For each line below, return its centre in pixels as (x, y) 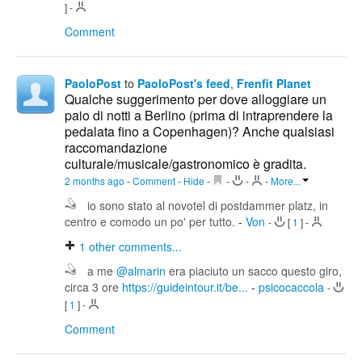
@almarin (141, 271)
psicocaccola (293, 287)
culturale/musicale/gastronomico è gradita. (185, 164)
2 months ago (96, 181)
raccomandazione (116, 148)
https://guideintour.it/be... (187, 287)
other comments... (134, 247)
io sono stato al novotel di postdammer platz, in (208, 206)
